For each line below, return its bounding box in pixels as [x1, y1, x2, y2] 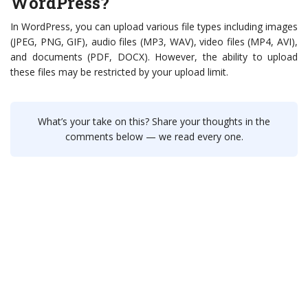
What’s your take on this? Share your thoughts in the [38, 115, 270, 129]
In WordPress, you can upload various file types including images [10, 20, 298, 34]
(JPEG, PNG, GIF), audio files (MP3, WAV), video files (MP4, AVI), [10, 35, 298, 49]
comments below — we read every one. [65, 130, 243, 144]
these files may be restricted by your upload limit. [10, 65, 228, 79]
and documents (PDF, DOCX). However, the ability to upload [10, 50, 298, 64]
